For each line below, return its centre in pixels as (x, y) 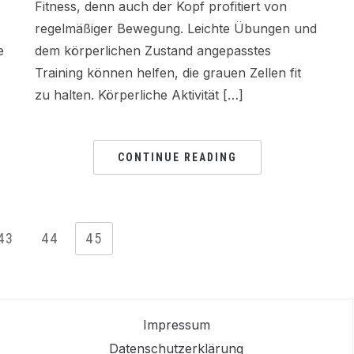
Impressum (176, 325)
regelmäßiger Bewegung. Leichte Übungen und (176, 29)
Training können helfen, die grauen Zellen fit (168, 73)
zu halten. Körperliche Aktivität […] (139, 95)
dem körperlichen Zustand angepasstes (153, 51)
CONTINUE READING (177, 158)
